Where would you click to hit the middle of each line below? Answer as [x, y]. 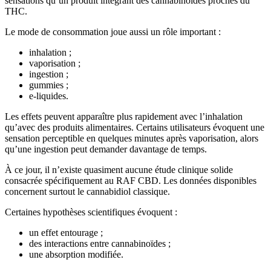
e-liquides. [49, 96]
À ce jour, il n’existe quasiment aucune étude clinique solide [119, 170]
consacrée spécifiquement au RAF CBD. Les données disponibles [131, 181]
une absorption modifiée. [76, 255]
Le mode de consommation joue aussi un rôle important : [113, 32]
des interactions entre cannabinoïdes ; [100, 244]
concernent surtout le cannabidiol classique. [87, 192]
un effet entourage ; [66, 233]
